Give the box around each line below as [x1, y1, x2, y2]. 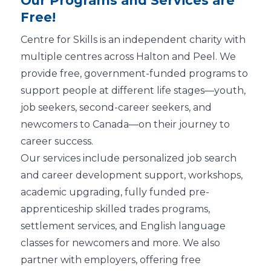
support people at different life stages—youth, [21, 84, 246, 96]
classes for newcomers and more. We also [21, 237, 220, 249]
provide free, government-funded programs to [21, 67, 248, 79]
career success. [21, 135, 93, 147]
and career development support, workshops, [21, 169, 243, 181]
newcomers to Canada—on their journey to [21, 118, 230, 130]
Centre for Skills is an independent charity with [21, 33, 246, 45]
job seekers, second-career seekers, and [21, 101, 212, 113]
